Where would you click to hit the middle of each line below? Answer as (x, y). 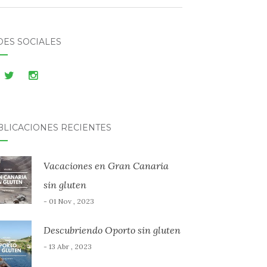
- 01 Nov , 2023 (69, 201)
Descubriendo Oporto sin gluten (112, 230)
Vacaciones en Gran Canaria (106, 166)
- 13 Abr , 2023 (67, 246)
